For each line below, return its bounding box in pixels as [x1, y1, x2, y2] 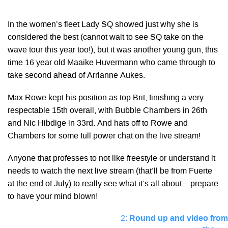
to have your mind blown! [8, 192, 98, 201]
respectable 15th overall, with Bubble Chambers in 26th [8, 106, 207, 115]
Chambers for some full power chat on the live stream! [8, 132, 201, 140]
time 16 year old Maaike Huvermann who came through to [8, 59, 215, 67]
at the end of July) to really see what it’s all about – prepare [8, 180, 218, 188]
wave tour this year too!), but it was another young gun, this [8, 46, 218, 54]
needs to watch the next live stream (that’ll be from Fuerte [8, 167, 212, 176]
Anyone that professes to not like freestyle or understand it [8, 154, 215, 163]
